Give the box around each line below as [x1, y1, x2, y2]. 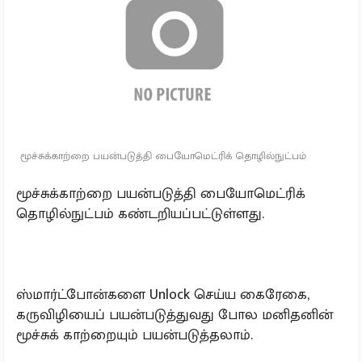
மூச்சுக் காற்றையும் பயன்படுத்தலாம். [16, 323, 257, 347]
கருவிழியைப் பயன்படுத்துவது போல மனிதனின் [16, 303, 333, 327]
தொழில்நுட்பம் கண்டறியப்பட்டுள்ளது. [16, 202, 264, 226]
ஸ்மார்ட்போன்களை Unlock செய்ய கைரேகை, [16, 283, 309, 307]
